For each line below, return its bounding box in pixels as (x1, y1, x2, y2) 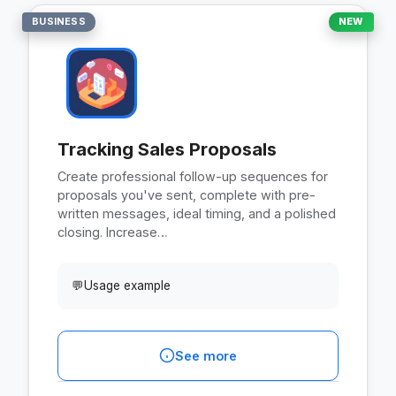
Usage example (84, 278, 171, 293)
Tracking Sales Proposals (57, 138, 277, 160)
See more (175, 347, 237, 363)
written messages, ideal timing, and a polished (57, 205, 336, 221)
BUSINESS (32, 15, 86, 28)
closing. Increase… (57, 224, 168, 240)
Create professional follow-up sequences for (57, 168, 328, 184)
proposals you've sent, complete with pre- (57, 187, 316, 202)
